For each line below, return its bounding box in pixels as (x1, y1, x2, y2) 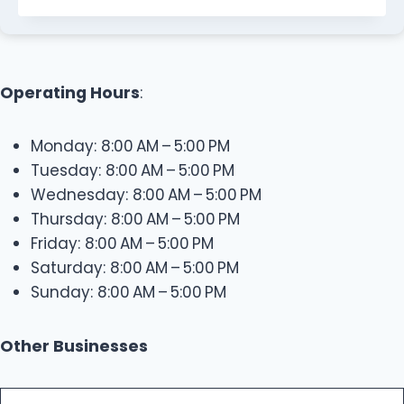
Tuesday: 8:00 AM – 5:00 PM (31, 159, 234, 181)
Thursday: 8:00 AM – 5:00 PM (31, 207, 240, 230)
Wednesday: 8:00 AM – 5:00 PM (31, 183, 262, 206)
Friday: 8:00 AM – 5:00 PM (31, 232, 214, 254)
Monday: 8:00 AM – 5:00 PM (31, 134, 230, 157)
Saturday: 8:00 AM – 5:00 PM (31, 256, 239, 279)
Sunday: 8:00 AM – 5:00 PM (31, 280, 226, 303)
